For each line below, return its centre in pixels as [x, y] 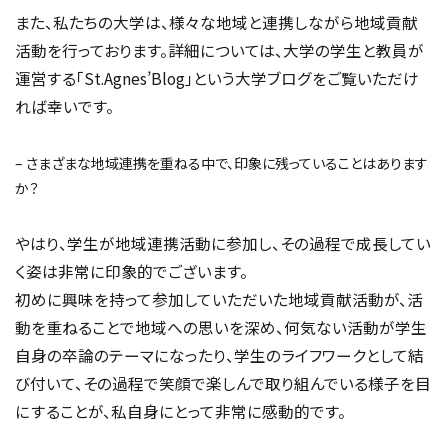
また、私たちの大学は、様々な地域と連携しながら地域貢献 [216, 21]
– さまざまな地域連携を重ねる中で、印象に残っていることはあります [221, 162]
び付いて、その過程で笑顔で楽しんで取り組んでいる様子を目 [223, 382]
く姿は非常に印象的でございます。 [131, 270]
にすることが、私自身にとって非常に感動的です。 [180, 410]
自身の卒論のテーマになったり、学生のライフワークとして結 [219, 354]
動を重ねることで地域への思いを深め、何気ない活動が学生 [221, 326]
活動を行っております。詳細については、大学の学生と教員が [219, 49]
